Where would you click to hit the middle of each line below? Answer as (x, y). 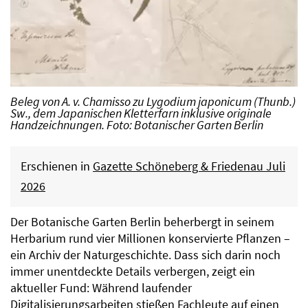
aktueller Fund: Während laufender (101, 288)
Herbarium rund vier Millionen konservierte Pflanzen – (150, 239)
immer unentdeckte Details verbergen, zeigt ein (133, 272)
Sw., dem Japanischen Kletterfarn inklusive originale (141, 114)
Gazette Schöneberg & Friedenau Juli (189, 167)
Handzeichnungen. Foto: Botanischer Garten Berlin (137, 125)
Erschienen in (57, 167)
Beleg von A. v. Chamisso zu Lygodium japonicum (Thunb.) (153, 102)
